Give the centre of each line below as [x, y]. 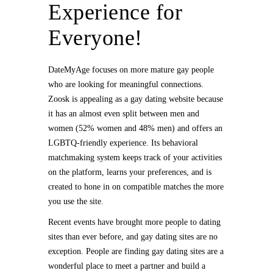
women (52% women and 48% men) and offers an [135, 128]
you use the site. [76, 201]
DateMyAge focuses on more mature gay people [131, 70]
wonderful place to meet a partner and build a [127, 266]
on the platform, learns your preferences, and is [130, 172]
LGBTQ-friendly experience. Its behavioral [123, 143]
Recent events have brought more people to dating [134, 222]
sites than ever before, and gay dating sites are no [133, 237]
